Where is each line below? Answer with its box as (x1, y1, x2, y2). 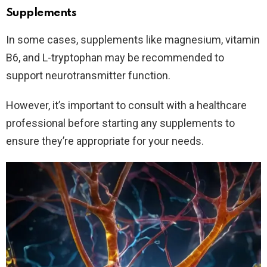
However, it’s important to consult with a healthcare (6, 98, 247, 111)
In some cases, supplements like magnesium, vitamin (6, 33, 260, 46)
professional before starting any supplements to (6, 116, 235, 129)
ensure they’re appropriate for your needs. (6, 134, 204, 147)
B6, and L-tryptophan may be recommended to (6, 51, 224, 64)
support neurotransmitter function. (6, 69, 170, 82)
